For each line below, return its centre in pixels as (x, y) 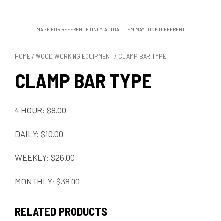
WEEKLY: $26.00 (45, 157)
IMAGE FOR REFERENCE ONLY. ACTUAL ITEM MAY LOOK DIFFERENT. (110, 29)
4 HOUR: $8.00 (40, 110)
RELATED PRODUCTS (61, 211)
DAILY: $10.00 (39, 133)
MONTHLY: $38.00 (47, 181)
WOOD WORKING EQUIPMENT (74, 56)
